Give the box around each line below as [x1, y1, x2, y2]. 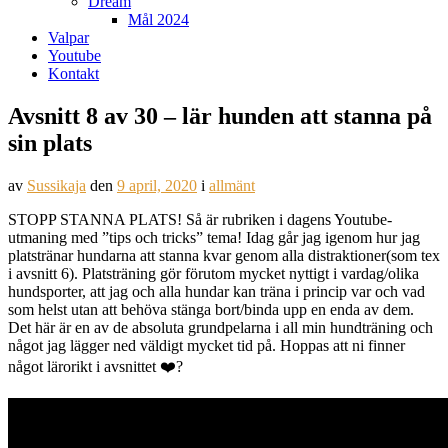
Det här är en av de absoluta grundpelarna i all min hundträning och [8, 318, 433, 336]
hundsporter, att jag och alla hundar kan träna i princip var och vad [8, 282, 425, 300]
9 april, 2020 [117, 176, 197, 194]
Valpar [48, 29, 89, 46]
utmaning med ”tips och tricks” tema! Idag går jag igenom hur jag [8, 228, 420, 246]
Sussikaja [27, 176, 86, 194]
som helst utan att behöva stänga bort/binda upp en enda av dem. [8, 300, 414, 318]
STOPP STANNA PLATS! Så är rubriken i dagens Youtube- [8, 210, 392, 228]
